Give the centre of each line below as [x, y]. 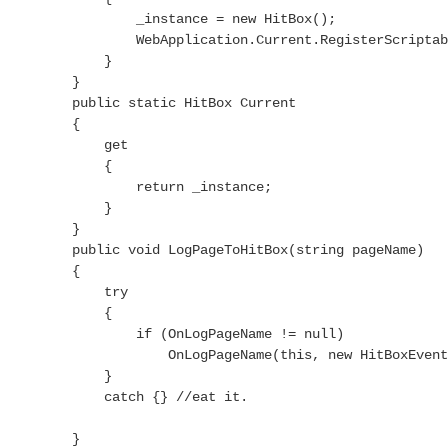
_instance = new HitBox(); [172, 19]
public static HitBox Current [152, 103]
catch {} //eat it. [128, 397]
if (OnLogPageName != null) [176, 334]
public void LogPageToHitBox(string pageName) [216, 250]
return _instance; [140, 187]
